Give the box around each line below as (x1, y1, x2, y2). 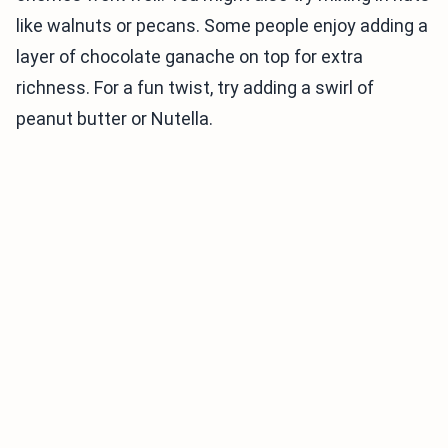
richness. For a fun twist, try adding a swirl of (16, 77, 374, 99)
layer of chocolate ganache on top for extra (16, 46, 363, 68)
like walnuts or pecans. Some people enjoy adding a (16, 15, 428, 37)
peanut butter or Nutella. (16, 108, 213, 130)
